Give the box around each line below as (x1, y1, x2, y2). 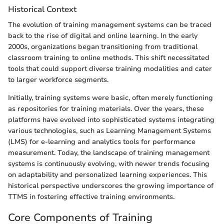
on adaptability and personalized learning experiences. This (8, 170, 207, 180)
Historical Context (8, 3, 76, 15)
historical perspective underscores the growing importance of (8, 181, 213, 191)
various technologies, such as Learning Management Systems (8, 126, 211, 136)
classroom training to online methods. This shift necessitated (8, 53, 209, 63)
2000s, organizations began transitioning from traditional (8, 42, 197, 52)
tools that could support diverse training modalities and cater (8, 64, 212, 74)
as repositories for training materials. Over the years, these (8, 104, 204, 114)
